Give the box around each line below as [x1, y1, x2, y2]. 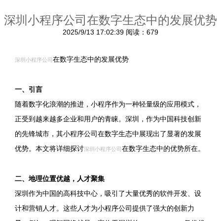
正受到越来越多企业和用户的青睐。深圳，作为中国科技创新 [15, 115, 201, 123]
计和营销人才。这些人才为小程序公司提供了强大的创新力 [15, 204, 194, 212]
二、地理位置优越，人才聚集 [15, 175, 105, 183]
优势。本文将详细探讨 [15, 145, 84, 152]
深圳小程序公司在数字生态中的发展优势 [4, 13, 217, 27]
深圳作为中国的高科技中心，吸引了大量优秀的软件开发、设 [15, 189, 201, 197]
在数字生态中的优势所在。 [122, 145, 205, 152]
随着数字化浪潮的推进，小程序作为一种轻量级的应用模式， [15, 100, 201, 108]
